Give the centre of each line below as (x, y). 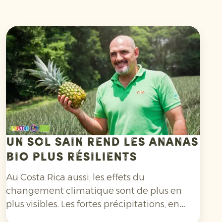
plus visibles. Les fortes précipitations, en (93, 204)
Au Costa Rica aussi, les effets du (75, 178)
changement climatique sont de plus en (94, 191)
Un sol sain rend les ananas (102, 143)
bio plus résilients (71, 158)
